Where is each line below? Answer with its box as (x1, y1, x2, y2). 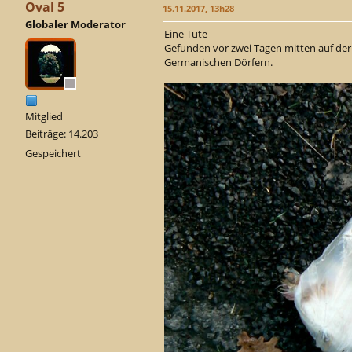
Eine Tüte (164, 27, 207, 42)
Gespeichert (25, 146, 81, 161)
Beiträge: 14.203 (25, 126, 98, 141)
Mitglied (25, 109, 63, 124)
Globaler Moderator (25, 17, 126, 32)
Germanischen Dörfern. (164, 55, 273, 70)
